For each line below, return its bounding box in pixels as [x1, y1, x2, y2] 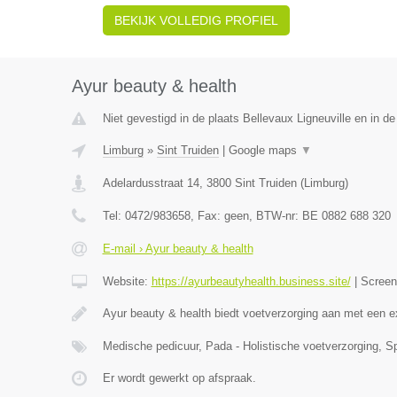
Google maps [228, 144, 300, 157]
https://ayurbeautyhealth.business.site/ [151, 275, 351, 288]
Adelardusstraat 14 [102, 176, 199, 190]
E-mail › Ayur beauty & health [102, 242, 253, 255]
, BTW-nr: [248, 209, 302, 222]
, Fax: [190, 209, 224, 222]
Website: [102, 275, 152, 288]
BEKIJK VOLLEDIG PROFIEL [113, 13, 278, 27]
